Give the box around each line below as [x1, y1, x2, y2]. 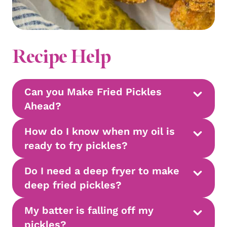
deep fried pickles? [24, 178, 122, 191]
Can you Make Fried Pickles [24, 85, 162, 98]
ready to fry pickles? [24, 139, 128, 152]
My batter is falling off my [24, 204, 154, 216]
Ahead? [24, 99, 61, 112]
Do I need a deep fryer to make [24, 164, 179, 177]
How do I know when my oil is [24, 125, 175, 137]
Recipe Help [12, 44, 110, 69]
